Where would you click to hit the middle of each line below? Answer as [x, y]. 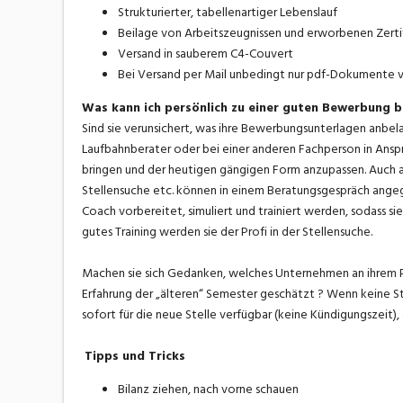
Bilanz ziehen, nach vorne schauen [208, 390]
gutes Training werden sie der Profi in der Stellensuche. [227, 232]
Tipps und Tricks [134, 356]
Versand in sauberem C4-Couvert [205, 54]
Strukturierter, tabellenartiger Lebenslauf [227, 13]
